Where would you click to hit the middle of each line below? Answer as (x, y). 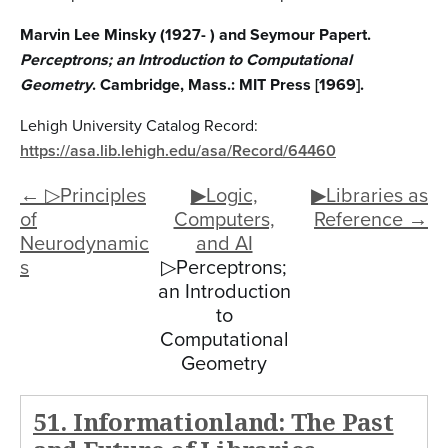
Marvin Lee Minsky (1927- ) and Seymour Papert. (195, 34)
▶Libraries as (369, 194)
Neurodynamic (84, 242)
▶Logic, (224, 194)
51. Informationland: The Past (213, 421)
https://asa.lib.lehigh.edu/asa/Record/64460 (178, 150)
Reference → (371, 218)
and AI (224, 242)
